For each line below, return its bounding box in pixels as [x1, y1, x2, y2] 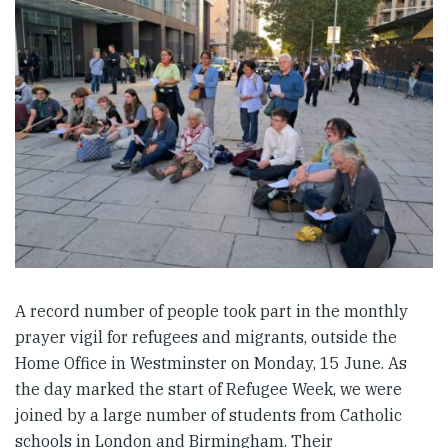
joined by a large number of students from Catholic [15, 404, 402, 425]
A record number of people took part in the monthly [15, 300, 408, 321]
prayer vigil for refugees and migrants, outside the [15, 326, 397, 347]
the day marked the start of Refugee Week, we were [15, 378, 402, 399]
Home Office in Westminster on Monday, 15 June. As [15, 352, 407, 373]
